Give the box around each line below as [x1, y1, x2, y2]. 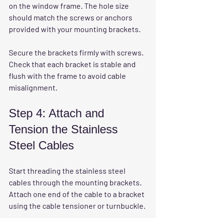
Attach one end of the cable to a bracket [9, 189, 146, 199]
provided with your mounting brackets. [9, 24, 141, 34]
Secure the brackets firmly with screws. [9, 48, 145, 57]
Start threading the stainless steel [9, 166, 127, 176]
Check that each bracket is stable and [9, 59, 137, 69]
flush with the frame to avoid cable [9, 71, 127, 81]
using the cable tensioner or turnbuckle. [9, 201, 145, 211]
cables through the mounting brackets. [9, 178, 143, 187]
